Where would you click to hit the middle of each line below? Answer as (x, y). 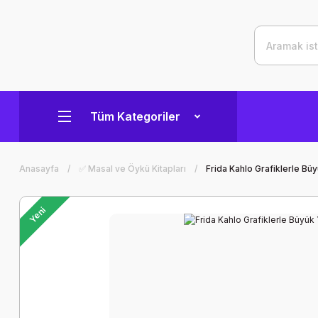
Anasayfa (39, 169)
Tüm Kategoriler (135, 116)
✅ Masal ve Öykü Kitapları (132, 169)
